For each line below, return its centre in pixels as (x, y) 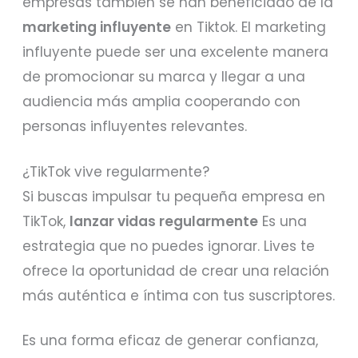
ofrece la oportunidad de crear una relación (176, 270)
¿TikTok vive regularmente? (116, 171)
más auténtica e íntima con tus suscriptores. (179, 295)
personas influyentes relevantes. (135, 126)
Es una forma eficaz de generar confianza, (171, 341)
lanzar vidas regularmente (164, 221)
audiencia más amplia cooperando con (162, 101)
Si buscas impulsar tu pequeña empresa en (174, 196)
